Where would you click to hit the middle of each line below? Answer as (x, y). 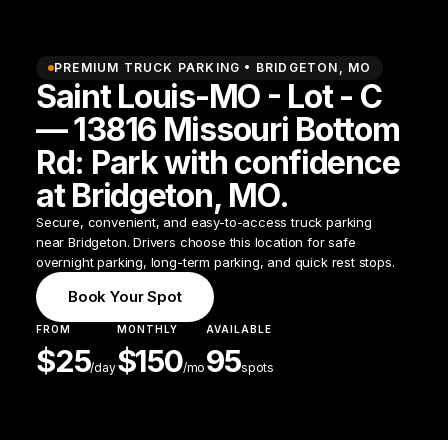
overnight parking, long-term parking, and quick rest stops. (215, 262)
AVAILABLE (239, 329)
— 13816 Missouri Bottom (218, 129)
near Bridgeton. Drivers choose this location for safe (196, 242)
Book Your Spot (125, 296)
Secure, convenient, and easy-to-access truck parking (204, 222)
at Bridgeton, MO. (162, 195)
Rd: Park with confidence (218, 162)
